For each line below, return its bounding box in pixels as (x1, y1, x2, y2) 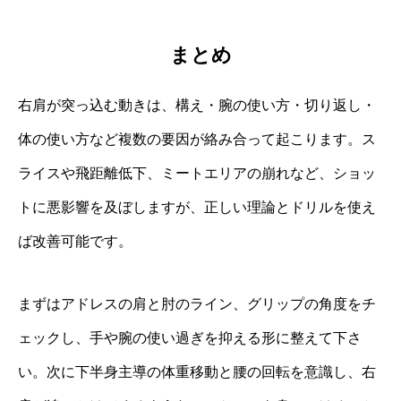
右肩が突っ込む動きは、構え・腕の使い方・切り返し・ (18, 98, 376, 114)
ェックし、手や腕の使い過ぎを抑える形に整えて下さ (18, 330, 362, 346)
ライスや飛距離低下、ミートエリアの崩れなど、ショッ (18, 166, 376, 182)
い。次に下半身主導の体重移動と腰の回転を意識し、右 (18, 364, 376, 380)
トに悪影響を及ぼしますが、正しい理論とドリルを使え (18, 200, 376, 216)
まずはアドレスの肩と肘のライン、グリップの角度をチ (18, 296, 376, 312)
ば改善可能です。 (18, 234, 132, 250)
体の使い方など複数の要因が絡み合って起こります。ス (18, 132, 376, 148)
